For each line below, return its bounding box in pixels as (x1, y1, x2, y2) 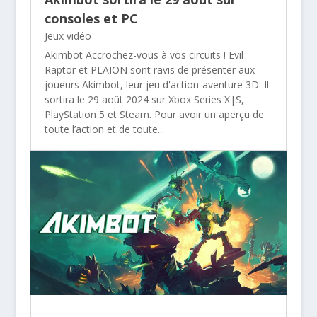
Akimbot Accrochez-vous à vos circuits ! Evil (44, 47, 243, 62)
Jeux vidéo (44, 28, 91, 42)
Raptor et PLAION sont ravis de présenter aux (44, 62, 255, 76)
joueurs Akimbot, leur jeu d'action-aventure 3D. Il (44, 77, 269, 91)
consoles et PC (44, 9, 138, 27)
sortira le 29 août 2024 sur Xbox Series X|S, (44, 92, 244, 106)
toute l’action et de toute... (44, 122, 164, 136)
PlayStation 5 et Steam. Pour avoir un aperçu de (44, 107, 264, 121)
